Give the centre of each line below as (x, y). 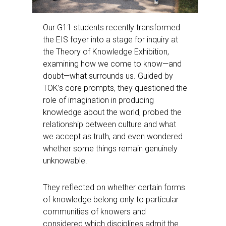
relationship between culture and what (109, 125)
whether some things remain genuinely (110, 149)
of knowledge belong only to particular (111, 200)
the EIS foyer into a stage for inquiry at (110, 40)
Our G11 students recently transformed (111, 28)
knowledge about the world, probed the (112, 112)
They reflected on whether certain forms (114, 188)
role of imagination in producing (98, 100)
